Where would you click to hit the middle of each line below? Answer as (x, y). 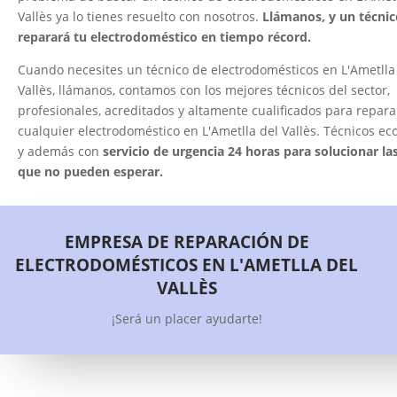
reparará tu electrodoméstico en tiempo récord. (164, 36)
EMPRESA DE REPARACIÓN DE (187, 242)
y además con (60, 151)
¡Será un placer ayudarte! (187, 319)
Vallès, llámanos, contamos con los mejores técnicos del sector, (204, 90)
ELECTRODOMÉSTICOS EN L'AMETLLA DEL (187, 265)
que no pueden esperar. (90, 171)
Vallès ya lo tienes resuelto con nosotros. (140, 16)
